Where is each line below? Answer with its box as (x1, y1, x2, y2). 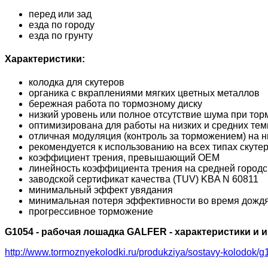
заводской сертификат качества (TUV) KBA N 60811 (29, 174, 258, 185)
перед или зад (29, 8, 92, 19)
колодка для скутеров (29, 77, 124, 88)
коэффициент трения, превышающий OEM (29, 153, 220, 163)
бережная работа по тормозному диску (29, 99, 202, 109)
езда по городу (29, 19, 95, 30)
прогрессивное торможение (29, 206, 153, 217)
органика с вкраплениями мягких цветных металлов (29, 88, 260, 99)
